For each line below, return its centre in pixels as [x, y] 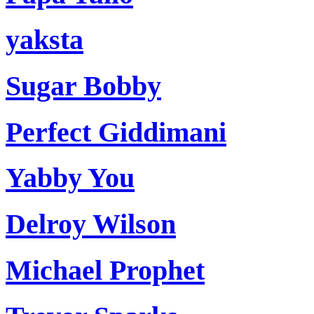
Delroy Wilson [91, 224]
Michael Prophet [105, 270]
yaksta [45, 40]
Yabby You [70, 178]
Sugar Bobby [83, 86]
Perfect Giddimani [116, 132]
